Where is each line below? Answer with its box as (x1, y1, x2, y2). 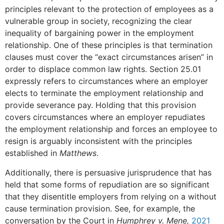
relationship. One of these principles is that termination (5, 40, 212, 50)
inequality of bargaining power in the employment (5, 28, 194, 38)
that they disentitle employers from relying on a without (5, 191, 216, 201)
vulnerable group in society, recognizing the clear (5, 16, 192, 26)
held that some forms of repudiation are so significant (5, 179, 209, 189)
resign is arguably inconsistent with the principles (5, 136, 192, 146)
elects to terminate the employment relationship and (5, 88, 203, 98)
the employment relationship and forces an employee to (5, 124, 217, 134)
